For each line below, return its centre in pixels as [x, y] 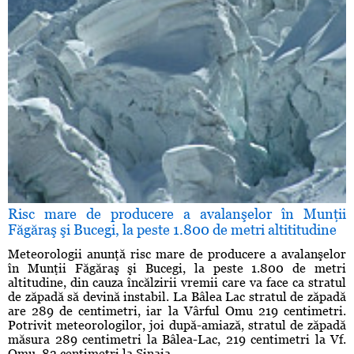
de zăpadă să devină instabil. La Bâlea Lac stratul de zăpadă [177, 297]
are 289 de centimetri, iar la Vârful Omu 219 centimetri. [177, 311]
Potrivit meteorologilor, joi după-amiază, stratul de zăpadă [177, 326]
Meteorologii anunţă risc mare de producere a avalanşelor [177, 254]
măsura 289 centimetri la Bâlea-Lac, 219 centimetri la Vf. [177, 340]
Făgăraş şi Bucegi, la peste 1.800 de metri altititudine [172, 230]
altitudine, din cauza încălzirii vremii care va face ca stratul [177, 283]
